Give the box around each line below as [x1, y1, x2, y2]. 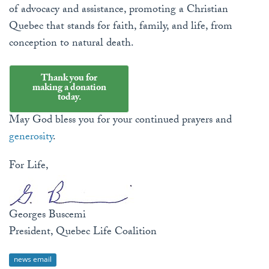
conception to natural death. [9, 35, 134, 54]
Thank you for [41, 71, 97, 88]
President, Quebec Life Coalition [9, 223, 157, 243]
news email [14, 254, 52, 265]
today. [57, 90, 81, 107]
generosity [9, 128, 53, 148]
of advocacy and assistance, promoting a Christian [9, 1, 228, 20]
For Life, [9, 157, 49, 177]
